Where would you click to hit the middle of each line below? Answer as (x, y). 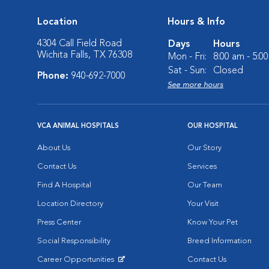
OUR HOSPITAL (213, 126)
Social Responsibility (74, 241)
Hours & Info (196, 22)
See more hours (195, 85)
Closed (228, 71)
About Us (54, 148)
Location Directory (70, 204)
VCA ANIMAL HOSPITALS (78, 126)
